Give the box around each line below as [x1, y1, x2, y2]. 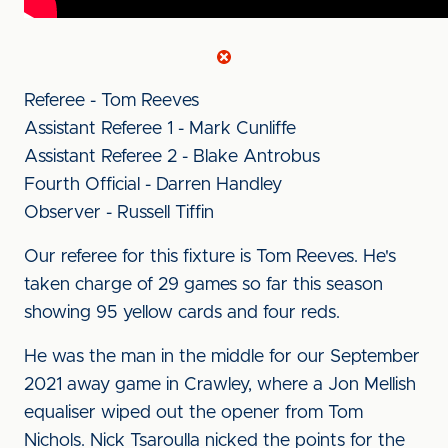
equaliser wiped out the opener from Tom [24, 404, 363, 422]
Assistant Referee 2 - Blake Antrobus [24, 148, 320, 166]
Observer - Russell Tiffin [24, 204, 214, 222]
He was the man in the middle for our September [24, 348, 420, 366]
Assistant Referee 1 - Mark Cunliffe [24, 120, 296, 138]
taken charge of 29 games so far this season [24, 276, 383, 294]
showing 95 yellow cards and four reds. [24, 304, 340, 322]
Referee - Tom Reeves [24, 92, 199, 110]
